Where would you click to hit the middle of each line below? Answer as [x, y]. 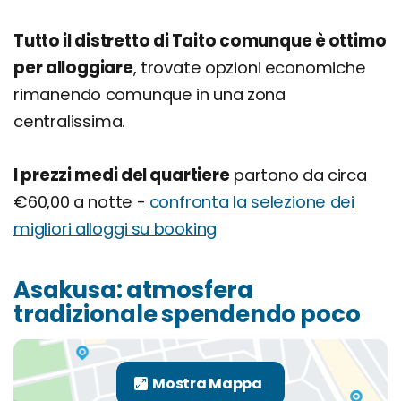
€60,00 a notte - [81, 202]
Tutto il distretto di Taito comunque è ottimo [200, 41]
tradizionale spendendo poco [187, 315]
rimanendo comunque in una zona [149, 95]
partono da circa [298, 175]
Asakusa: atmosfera [133, 290]
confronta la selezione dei [252, 202]
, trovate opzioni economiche [249, 68]
